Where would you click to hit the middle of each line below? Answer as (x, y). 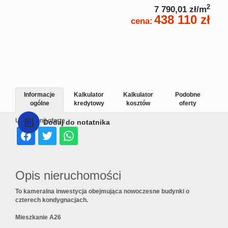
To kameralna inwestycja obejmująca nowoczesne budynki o (102, 192)
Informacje (39, 95)
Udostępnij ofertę (40, 121)
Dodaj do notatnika (77, 122)
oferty (188, 104)
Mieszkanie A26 (38, 218)
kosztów (138, 104)
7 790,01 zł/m (180, 10)
